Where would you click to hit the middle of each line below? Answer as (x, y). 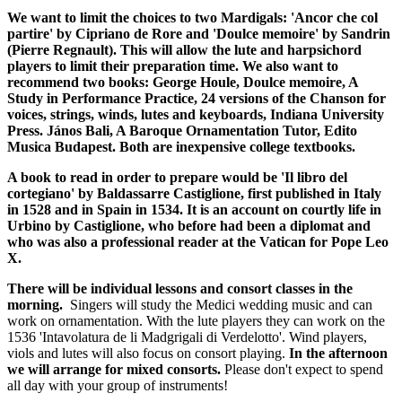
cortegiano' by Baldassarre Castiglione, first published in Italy (194, 193)
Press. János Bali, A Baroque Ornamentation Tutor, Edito (182, 130)
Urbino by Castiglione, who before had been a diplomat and (189, 225)
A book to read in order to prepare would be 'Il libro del (177, 177)
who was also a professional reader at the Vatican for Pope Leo (198, 241)
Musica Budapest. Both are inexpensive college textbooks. (181, 146)
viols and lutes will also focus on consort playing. (148, 353)
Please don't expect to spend (304, 369)
